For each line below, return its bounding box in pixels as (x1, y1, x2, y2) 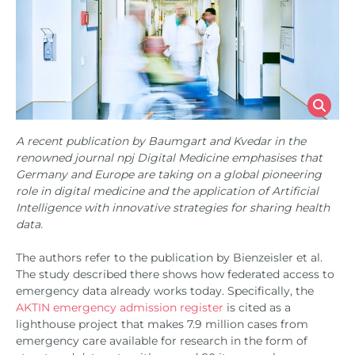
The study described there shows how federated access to (16, 266, 334, 281)
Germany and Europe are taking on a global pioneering (16, 166, 322, 181)
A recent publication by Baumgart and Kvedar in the (16, 133, 306, 148)
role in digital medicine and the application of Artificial (16, 183, 319, 198)
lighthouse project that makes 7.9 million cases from (16, 316, 308, 331)
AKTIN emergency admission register (16, 300, 223, 315)
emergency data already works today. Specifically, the (16, 283, 314, 298)
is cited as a (223, 300, 291, 315)
